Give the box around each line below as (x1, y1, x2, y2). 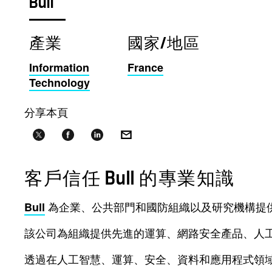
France (127, 59, 163, 76)
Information (29, 59, 89, 76)
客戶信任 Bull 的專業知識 (24, 169, 235, 188)
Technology (29, 75, 90, 91)
